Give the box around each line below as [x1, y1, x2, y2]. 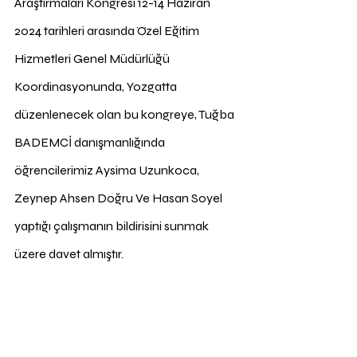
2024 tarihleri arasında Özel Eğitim [14, 22, 202, 38]
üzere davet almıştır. [14, 245, 126, 261]
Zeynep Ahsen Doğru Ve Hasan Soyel [14, 190, 225, 206]
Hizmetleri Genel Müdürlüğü [14, 50, 172, 66]
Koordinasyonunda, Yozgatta [14, 78, 179, 94]
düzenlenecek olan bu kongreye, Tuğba [14, 106, 237, 122]
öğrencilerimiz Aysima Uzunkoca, [14, 162, 202, 178]
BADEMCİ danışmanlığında [14, 134, 167, 150]
